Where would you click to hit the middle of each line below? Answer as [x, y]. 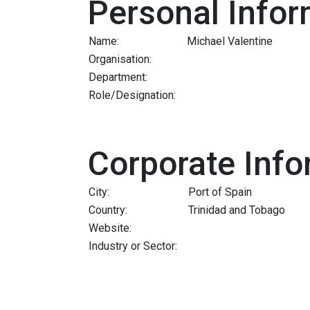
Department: [118, 77]
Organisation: [120, 59]
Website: [110, 228]
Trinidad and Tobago [237, 210]
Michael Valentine [230, 41]
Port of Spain [220, 192]
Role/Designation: [132, 95]
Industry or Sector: [133, 246]
